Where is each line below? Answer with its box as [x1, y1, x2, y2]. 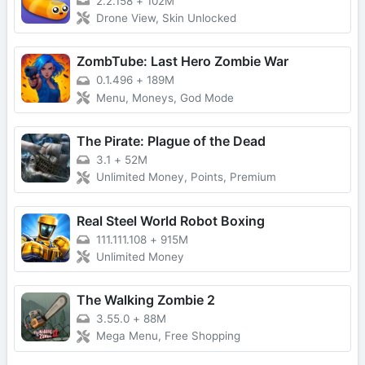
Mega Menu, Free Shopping [96, 329, 240, 343]
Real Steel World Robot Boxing [77, 212, 265, 229]
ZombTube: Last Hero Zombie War [77, 53, 288, 70]
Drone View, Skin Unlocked [96, 11, 236, 25]
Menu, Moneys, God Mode [96, 90, 234, 104]
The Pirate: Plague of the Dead [77, 132, 266, 149]
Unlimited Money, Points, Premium [96, 170, 276, 184]
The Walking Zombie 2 [77, 292, 215, 309]
